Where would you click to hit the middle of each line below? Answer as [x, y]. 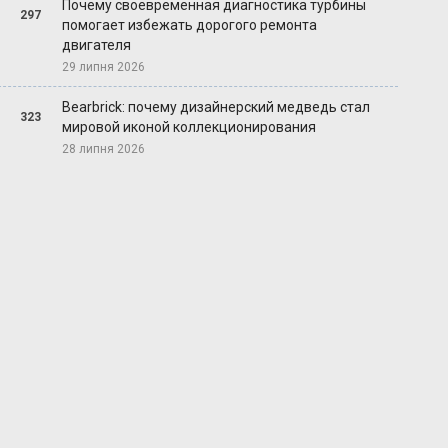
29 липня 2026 [104, 67]
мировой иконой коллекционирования [189, 127]
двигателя [97, 45]
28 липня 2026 [104, 149]
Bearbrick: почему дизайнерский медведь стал [216, 107]
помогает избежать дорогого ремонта [190, 25]
